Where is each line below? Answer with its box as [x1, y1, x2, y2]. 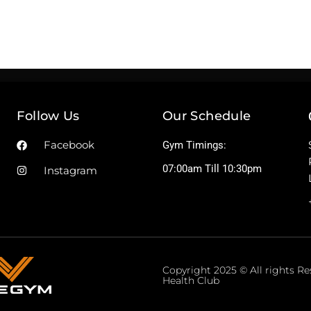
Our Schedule [162, 108, 251, 124]
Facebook [44, 138, 95, 152]
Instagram [44, 163, 98, 177]
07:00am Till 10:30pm [162, 162, 262, 176]
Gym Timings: [162, 139, 226, 152]
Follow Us [17, 108, 80, 124]
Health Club [162, 274, 219, 287]
